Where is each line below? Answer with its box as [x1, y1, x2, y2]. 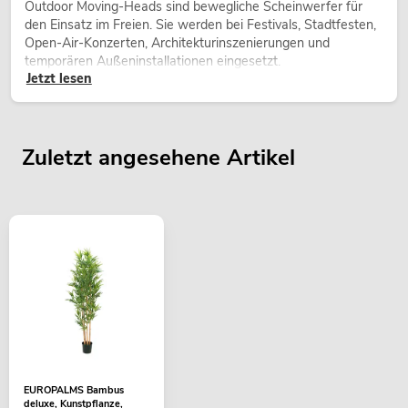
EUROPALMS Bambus [24, 383, 124, 398]
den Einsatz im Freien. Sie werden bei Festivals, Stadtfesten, [25, 15, 376, 35]
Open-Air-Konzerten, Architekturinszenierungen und [25, 34, 330, 53]
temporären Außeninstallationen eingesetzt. [25, 52, 280, 71]
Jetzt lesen [25, 69, 92, 88]
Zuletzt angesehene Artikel [22, 143, 295, 173]
